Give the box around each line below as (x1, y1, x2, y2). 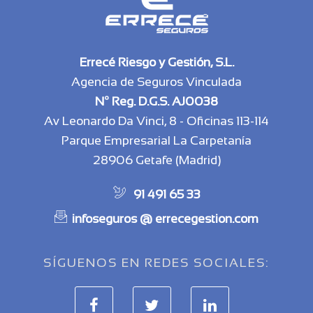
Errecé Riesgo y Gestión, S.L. (79, 54, 234, 69)
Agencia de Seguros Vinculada (71, 74, 242, 89)
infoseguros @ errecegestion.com (72, 211, 259, 226)
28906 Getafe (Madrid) (92, 152, 221, 167)
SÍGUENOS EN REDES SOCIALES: (43, 255, 270, 270)
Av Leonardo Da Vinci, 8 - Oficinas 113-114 (44, 113, 269, 128)
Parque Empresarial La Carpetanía (61, 133, 252, 147)
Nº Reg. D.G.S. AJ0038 (95, 94, 218, 108)
